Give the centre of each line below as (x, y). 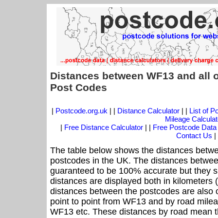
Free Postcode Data (185, 127)
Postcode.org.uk (81, 111)
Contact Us (195, 136)
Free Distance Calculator (104, 127)
